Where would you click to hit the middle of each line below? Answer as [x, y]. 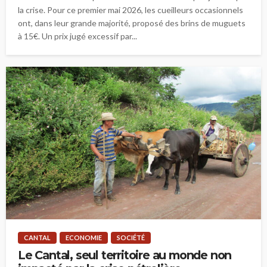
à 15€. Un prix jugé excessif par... [77, 36]
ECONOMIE [84, 238]
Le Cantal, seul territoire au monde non [125, 255]
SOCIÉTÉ [131, 238]
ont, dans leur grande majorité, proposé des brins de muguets [132, 23]
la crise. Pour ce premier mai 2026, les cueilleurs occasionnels [131, 10]
